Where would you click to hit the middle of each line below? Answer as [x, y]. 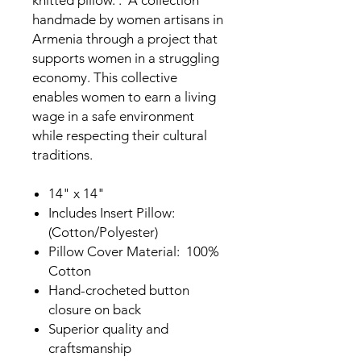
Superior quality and [108, 329]
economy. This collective [105, 78]
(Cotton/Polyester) [103, 232]
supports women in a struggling [126, 58]
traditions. [62, 155]
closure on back [95, 310]
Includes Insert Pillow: [113, 213]
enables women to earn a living [124, 97]
